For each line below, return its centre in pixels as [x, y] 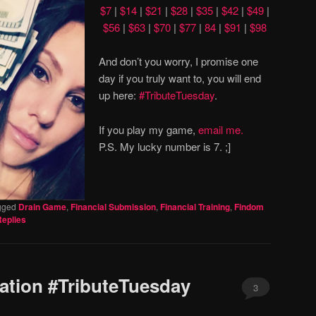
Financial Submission [113, 207]
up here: [119, 95]
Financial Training [195, 207]
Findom [249, 207]
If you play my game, [148, 129]
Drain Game [42, 207]
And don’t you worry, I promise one [178, 61]
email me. [221, 129]
